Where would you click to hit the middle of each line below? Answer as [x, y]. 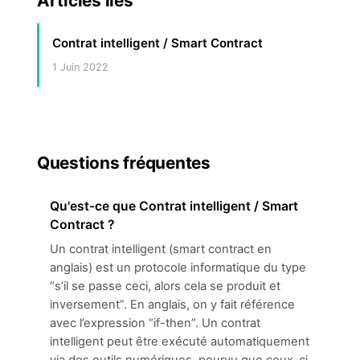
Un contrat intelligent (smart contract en [161, 249]
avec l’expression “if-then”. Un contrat [155, 323]
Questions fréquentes [124, 163]
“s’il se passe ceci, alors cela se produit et [165, 286]
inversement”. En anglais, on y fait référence [172, 305]
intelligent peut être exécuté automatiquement [180, 342]
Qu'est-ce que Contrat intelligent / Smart [174, 206]
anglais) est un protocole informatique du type [178, 268]
